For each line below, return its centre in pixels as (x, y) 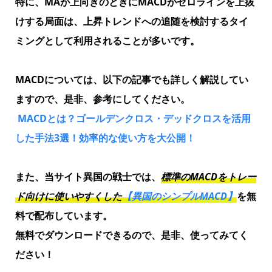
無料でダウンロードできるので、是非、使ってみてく (131, 235)
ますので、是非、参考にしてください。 (102, 99)
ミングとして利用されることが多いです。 (107, 40)
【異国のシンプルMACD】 (179, 196)
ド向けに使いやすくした (68, 196)
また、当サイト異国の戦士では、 (88, 176)
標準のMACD (189, 176)
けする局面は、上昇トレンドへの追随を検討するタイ (131, 21)
